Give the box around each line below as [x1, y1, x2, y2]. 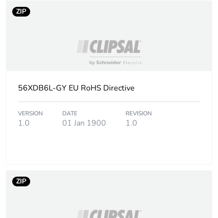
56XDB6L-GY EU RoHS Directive [18, 83, 135, 94]
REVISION [126, 109, 152, 118]
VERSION [18, 109, 43, 118]
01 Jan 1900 [62, 118, 106, 129]
